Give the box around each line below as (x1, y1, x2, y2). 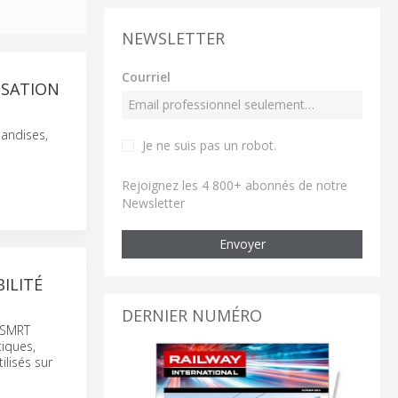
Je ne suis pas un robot (142, 136, 274, 154)
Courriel (122, 68, 171, 85)
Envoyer (219, 235, 266, 252)
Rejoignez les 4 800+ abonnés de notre (122, 176, 347, 194)
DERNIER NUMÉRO (122, 304, 262, 326)
